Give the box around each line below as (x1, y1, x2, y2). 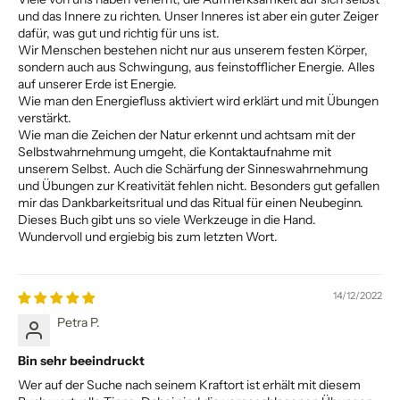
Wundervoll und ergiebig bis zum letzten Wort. (18, 228, 278, 245)
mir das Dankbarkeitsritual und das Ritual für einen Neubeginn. (18, 194, 363, 211)
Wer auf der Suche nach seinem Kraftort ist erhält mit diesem (18, 376, 361, 393)
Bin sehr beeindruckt (18, 352, 145, 369)
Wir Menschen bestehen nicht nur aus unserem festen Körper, (18, 41, 368, 58)
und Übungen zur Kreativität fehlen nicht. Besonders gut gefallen (18, 177, 379, 194)
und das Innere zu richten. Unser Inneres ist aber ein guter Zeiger (18, 7, 379, 24)
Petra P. (57, 313, 100, 330)
